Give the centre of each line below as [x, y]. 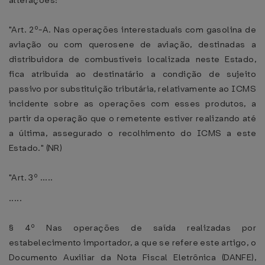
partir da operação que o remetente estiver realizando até [132, 118]
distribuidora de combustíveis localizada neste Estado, [132, 59]
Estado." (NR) [36, 148]
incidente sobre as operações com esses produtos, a [132, 104]
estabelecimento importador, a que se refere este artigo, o [132, 243]
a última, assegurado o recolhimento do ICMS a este [132, 133]
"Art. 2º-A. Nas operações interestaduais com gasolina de [132, 30]
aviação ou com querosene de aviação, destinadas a [132, 44]
